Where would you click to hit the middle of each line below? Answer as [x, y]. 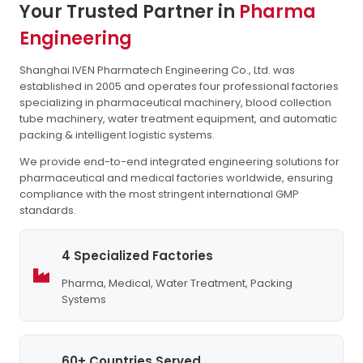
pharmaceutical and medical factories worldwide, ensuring [176, 178]
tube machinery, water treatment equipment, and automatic [178, 119]
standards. [48, 211]
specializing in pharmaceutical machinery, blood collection [175, 103]
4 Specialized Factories [137, 256]
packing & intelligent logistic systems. [117, 135]
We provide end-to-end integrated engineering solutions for [179, 162]
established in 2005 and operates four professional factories [179, 87]
